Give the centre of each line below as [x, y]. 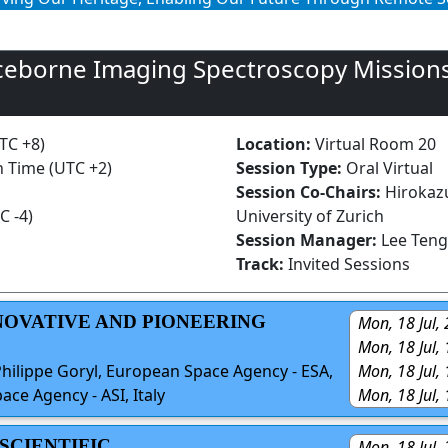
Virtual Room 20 [375, 143]
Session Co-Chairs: [310, 191]
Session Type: [291, 167]
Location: [275, 143]
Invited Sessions [349, 263]
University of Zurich [310, 215]
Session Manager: [306, 239]
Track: [262, 263]
